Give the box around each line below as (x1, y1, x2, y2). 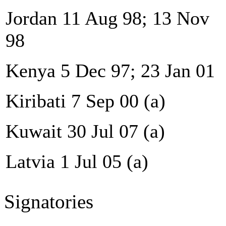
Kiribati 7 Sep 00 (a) (6, 90, 165, 111)
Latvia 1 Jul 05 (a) (6, 150, 148, 172)
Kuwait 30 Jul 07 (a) (6, 120, 165, 142)
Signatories (4, 190, 93, 212)
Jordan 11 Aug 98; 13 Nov (6, 7, 209, 29)
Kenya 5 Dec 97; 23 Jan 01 (6, 60, 215, 81)
